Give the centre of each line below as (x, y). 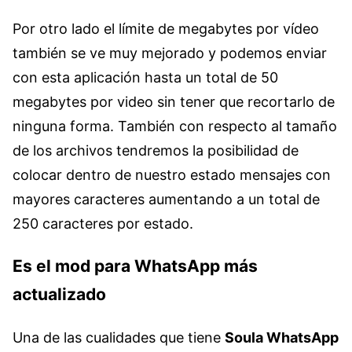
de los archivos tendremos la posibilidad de (156, 150)
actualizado (59, 294)
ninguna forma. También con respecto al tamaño (175, 126)
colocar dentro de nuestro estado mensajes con (172, 174)
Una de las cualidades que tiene (119, 338)
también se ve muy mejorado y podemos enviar (170, 53)
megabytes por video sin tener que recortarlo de (174, 101)
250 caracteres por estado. (103, 223)
